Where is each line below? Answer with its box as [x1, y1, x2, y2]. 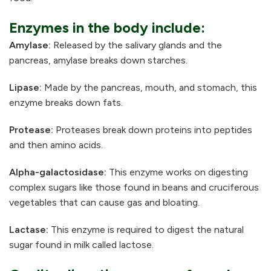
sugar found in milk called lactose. [9, 239, 154, 251]
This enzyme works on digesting [109, 166, 248, 178]
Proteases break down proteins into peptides [56, 124, 252, 136]
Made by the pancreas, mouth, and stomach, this [44, 82, 257, 94]
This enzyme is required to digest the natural [51, 224, 244, 236]
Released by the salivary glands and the [53, 39, 222, 51]
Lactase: [9, 224, 48, 236]
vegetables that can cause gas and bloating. [9, 197, 200, 209]
